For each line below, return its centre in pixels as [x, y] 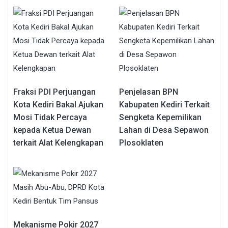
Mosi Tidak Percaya [50, 118]
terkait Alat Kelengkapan [58, 143]
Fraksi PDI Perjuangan [54, 92]
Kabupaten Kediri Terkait [164, 105]
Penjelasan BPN [149, 92]
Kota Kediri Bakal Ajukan [58, 105]
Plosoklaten [141, 143]
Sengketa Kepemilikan [160, 118]
